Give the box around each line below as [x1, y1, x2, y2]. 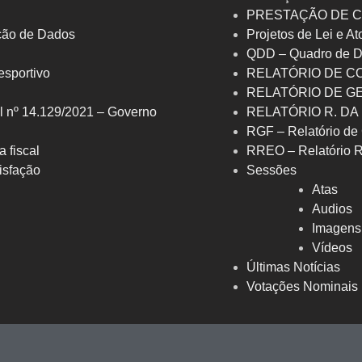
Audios [312, 202, 352, 217]
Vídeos [312, 241, 352, 255]
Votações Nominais [246, 280, 358, 294]
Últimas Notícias [246, 260, 340, 275]
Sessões [246, 163, 297, 178]
